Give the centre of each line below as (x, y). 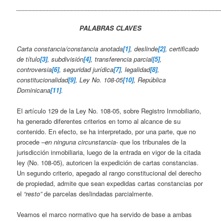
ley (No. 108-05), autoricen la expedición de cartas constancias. (108, 162)
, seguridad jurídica (87, 69)
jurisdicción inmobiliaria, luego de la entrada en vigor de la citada (109, 152)
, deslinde (144, 48)
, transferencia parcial (122, 59)
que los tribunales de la (152, 142)
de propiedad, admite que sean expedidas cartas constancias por (110, 183)
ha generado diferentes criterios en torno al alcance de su (99, 121)
